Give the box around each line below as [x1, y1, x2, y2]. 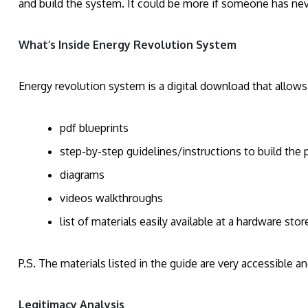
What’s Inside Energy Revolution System [19, 38, 236, 52]
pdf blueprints [60, 121, 129, 135]
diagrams [60, 168, 104, 182]
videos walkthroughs [60, 191, 163, 206]
